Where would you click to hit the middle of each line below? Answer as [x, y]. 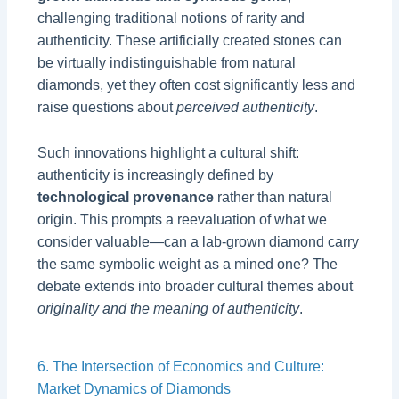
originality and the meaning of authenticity [169, 308]
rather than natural [273, 197]
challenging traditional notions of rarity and [171, 18]
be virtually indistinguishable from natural [167, 62]
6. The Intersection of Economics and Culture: [181, 366]
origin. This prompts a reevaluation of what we [183, 219]
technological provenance [126, 197]
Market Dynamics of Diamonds [134, 388]
